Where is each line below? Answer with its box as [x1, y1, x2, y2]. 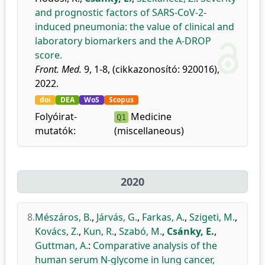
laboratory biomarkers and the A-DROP [35, 34, 211, 47]
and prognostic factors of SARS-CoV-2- [35, 6, 206, 19]
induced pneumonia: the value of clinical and [35, 20, 234, 33]
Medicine [128, 110, 172, 123]
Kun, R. [83, 225, 114, 238]
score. [35, 49, 62, 62]
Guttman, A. [35, 239, 88, 252]
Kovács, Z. [35, 225, 79, 238]
